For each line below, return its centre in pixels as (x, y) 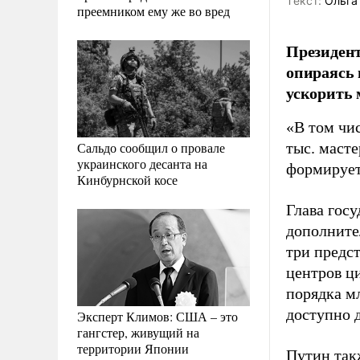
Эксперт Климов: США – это (157, 316)
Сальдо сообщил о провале (151, 147)
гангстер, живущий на (138, 332)
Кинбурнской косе (127, 179)
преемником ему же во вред (153, 10)
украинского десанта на (142, 163)
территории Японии (133, 348)
